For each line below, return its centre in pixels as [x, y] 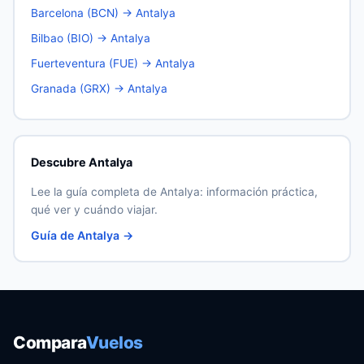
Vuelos [114, 342]
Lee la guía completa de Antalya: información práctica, [174, 191]
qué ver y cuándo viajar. [94, 209]
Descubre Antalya [81, 162]
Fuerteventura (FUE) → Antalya [113, 63]
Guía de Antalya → [82, 235]
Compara [50, 342]
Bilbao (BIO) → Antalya [90, 38]
